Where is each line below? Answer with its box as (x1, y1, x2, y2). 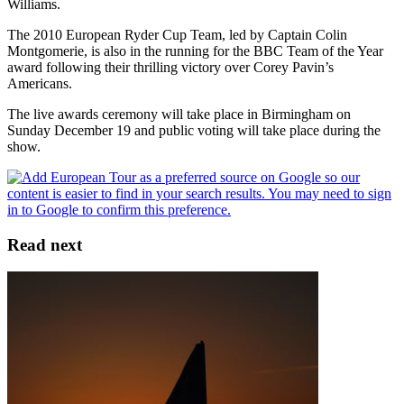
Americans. (7, 75, 72, 91)
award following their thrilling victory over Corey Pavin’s (7, 59, 334, 75)
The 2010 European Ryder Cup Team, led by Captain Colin (7, 26, 347, 42)
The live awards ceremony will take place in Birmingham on (7, 106, 351, 122)
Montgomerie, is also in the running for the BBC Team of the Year (7, 42, 383, 59)
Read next (7, 234, 82, 254)
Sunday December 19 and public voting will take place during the (7, 122, 381, 138)
